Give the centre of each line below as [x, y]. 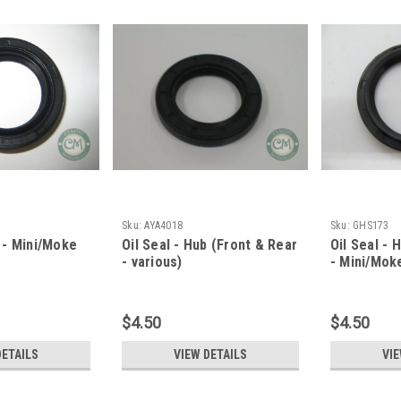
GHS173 [371, 226]
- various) [152, 262]
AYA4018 [164, 226]
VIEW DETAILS [210, 355]
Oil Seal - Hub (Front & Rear [210, 245]
